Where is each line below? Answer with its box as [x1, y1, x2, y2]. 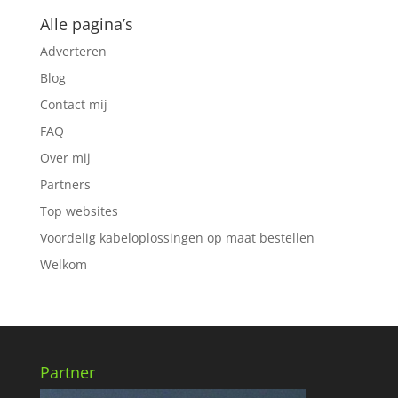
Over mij [39, 149, 91, 167]
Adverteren [39, 43, 107, 60]
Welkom [39, 256, 87, 274]
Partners [39, 176, 91, 194]
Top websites [39, 203, 118, 220]
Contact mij [39, 96, 107, 114]
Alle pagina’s [39, 13, 133, 36]
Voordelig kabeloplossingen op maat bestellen [39, 229, 314, 247]
